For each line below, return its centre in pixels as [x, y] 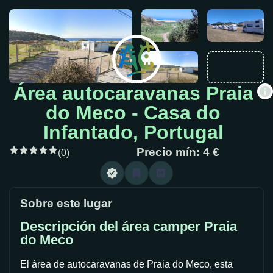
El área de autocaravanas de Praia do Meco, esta [126, 264]
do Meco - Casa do [133, 112]
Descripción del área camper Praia [129, 226]
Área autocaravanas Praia [133, 93]
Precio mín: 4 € [178, 152]
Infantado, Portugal [133, 132]
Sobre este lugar [66, 203]
